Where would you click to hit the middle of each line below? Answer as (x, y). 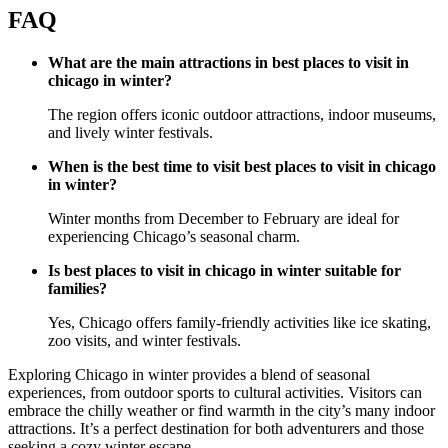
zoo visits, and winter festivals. (144, 340)
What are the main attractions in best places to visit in (228, 62)
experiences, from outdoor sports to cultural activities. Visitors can (215, 392)
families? (77, 288)
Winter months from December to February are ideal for (223, 218)
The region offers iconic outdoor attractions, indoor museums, (242, 114)
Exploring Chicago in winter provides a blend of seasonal (189, 374)
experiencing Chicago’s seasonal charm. (174, 236)
